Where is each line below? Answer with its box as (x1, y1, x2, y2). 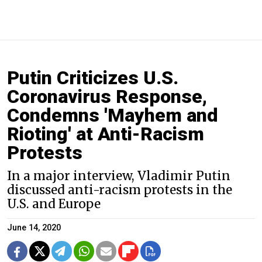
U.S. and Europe (7, 196, 101, 212)
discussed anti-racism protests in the (7, 182, 232, 198)
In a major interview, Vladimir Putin (7, 168, 230, 184)
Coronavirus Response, (7, 85, 207, 108)
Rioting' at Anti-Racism (7, 123, 204, 146)
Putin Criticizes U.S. (7, 67, 178, 89)
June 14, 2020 (7, 223, 61, 233)
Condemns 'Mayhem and (7, 104, 218, 127)
